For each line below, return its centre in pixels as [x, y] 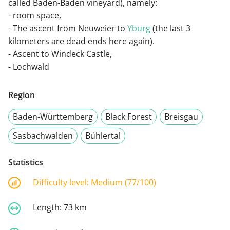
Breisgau [181, 116]
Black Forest [129, 116]
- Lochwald [29, 66]
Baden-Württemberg [53, 116]
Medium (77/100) [123, 182]
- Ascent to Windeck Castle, [60, 54]
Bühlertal [103, 135]
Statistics [26, 162]
